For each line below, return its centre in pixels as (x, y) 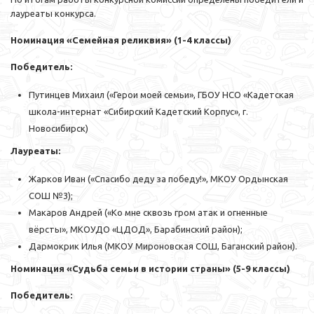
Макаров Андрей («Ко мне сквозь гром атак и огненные (148, 213)
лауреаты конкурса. (53, 14)
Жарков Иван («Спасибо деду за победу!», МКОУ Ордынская (158, 179)
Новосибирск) (59, 129)
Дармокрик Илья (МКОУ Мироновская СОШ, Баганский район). (163, 246)
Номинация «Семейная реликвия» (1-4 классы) (121, 40)
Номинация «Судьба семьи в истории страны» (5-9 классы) (150, 269)
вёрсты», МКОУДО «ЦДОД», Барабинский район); (136, 230)
